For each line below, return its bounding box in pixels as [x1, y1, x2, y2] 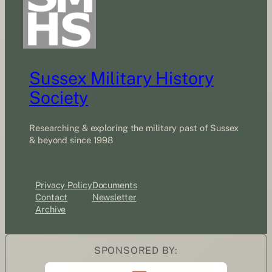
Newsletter [92, 192, 137, 203]
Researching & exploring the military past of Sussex [29, 122, 239, 133]
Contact [35, 192, 68, 203]
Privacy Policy [35, 180, 92, 191]
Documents [92, 180, 137, 191]
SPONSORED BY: [93, 245, 178, 257]
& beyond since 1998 [29, 134, 114, 145]
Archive [35, 204, 66, 215]
